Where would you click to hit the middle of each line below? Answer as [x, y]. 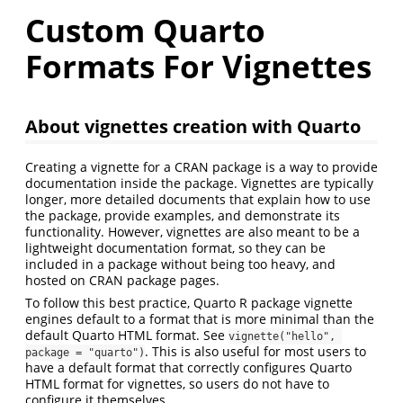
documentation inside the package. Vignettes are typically [199, 184]
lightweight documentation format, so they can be [175, 248]
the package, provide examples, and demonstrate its [183, 216]
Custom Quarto [145, 30]
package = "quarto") [85, 353]
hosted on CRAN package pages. [122, 281]
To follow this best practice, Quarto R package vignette [189, 303]
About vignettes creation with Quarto [193, 126]
